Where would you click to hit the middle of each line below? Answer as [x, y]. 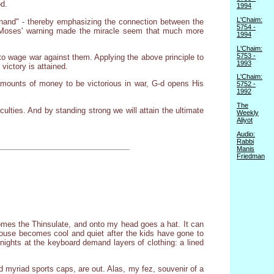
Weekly [248, 113]
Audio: [246, 134]
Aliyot [245, 120]
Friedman [251, 156]
